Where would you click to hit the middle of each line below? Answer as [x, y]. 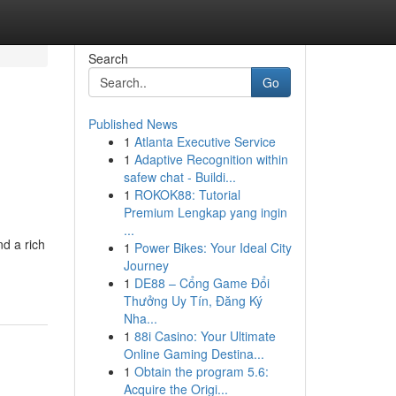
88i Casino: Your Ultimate [205, 336]
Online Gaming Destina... [194, 354]
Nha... [140, 318]
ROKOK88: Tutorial [187, 194]
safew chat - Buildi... [179, 177]
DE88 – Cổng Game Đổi [202, 283]
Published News [133, 124]
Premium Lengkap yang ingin [205, 212]
